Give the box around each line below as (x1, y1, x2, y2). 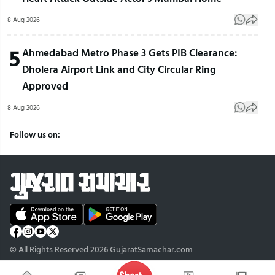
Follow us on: (10, 128, 60, 141)
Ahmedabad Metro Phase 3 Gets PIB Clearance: (22, 45, 238, 61)
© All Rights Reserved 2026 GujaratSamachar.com (10, 242, 193, 255)
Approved (22, 78, 68, 94)
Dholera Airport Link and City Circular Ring (22, 61, 216, 77)
